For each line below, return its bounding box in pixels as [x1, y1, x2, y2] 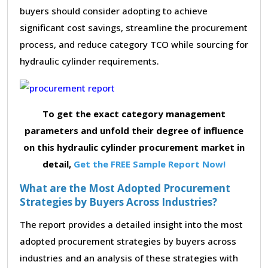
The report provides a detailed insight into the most [20, 218, 243, 230]
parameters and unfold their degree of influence [25, 124, 243, 136]
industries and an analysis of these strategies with [20, 251, 238, 264]
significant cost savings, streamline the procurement [20, 21, 248, 33]
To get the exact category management [42, 107, 226, 120]
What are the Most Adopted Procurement [20, 181, 230, 195]
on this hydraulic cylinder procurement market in [23, 141, 245, 153]
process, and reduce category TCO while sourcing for [20, 38, 248, 50]
